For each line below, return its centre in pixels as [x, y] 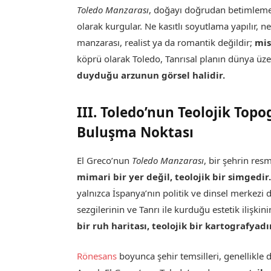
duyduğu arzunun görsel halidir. [151, 75]
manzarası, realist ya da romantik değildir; [166, 43]
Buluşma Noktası [135, 132]
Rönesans [97, 256]
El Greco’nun [105, 160]
